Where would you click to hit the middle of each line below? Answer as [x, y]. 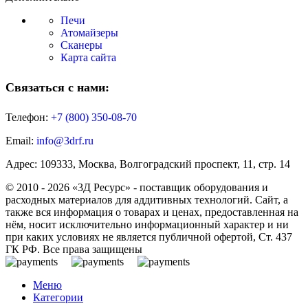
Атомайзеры [89, 33]
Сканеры [81, 45]
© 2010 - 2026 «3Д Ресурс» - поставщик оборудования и [137, 188]
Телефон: [28, 118]
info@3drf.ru [65, 141]
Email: [21, 141]
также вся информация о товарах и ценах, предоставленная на [152, 212]
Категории [58, 298]
